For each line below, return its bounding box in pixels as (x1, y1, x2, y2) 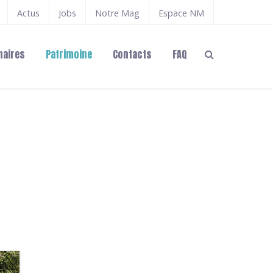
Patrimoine (46, 46, 92, 62)
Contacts (113, 46, 152, 62)
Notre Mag (95, 7, 140, 19)
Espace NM (158, 7, 204, 19)
